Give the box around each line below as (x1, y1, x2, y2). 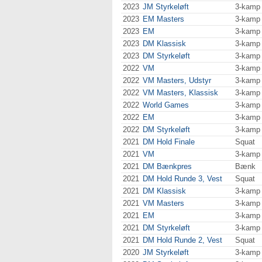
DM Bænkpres (143, 162, 192, 171)
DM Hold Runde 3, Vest (143, 174, 222, 183)
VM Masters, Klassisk (143, 88, 218, 97)
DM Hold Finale (143, 137, 195, 146)
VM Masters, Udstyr (143, 76, 211, 85)
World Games (143, 101, 189, 109)
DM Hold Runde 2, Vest (143, 236, 222, 244)
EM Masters (143, 15, 184, 23)
